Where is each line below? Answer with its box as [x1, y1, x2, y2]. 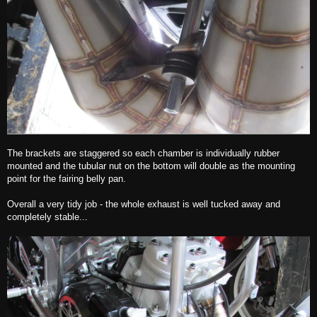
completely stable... [7, 212, 88, 223]
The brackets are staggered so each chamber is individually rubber [7, 148, 279, 159]
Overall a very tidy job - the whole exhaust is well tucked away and [7, 199, 280, 210]
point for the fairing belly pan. [7, 173, 126, 185]
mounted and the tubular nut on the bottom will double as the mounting [7, 161, 295, 172]
